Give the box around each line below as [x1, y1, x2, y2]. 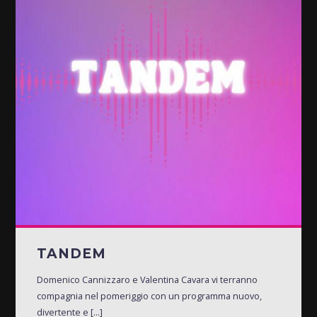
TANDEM [37, 246, 107, 263]
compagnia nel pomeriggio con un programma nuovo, [37, 289, 263, 302]
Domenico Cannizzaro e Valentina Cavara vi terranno [37, 273, 258, 286]
